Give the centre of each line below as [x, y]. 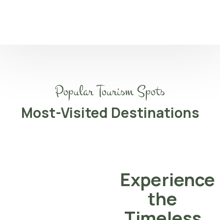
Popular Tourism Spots [110, 91]
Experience [167, 179]
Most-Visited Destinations [110, 112]
